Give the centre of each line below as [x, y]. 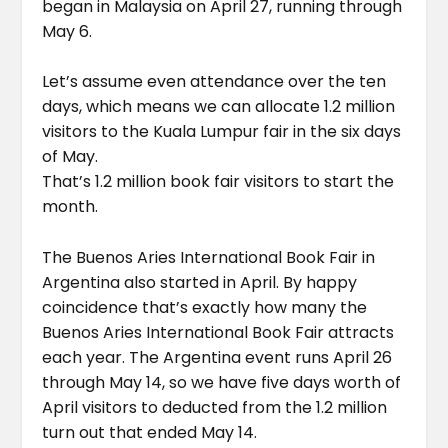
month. [70, 207]
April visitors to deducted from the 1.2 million [215, 407]
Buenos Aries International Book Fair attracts [218, 332]
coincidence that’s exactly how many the [205, 307]
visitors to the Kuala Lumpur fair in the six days [222, 132]
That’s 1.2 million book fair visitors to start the [218, 182]
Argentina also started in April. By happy [200, 282]
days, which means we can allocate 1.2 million [219, 107]
